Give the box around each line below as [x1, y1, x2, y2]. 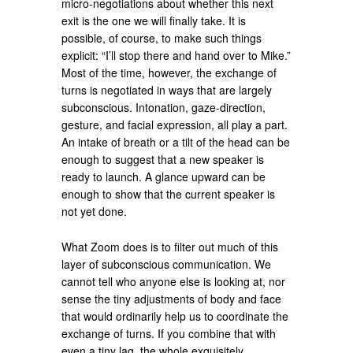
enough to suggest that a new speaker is [61, 150, 265, 167]
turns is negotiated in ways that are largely [61, 81, 273, 98]
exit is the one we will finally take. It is [61, 12, 247, 28]
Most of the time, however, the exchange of [61, 64, 277, 80]
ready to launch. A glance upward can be [61, 168, 266, 184]
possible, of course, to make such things [61, 29, 262, 46]
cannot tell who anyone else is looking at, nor [61, 273, 286, 289]
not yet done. [61, 203, 128, 219]
